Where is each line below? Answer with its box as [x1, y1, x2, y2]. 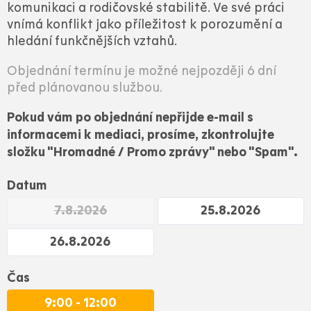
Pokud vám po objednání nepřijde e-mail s [7, 110, 253, 126]
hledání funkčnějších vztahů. [7, 33, 177, 49]
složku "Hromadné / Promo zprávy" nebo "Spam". [7, 144, 298, 161]
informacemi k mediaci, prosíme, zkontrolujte [7, 127, 274, 144]
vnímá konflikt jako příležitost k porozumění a [7, 17, 283, 33]
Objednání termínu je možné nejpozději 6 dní [7, 63, 276, 79]
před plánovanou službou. [7, 80, 162, 96]
